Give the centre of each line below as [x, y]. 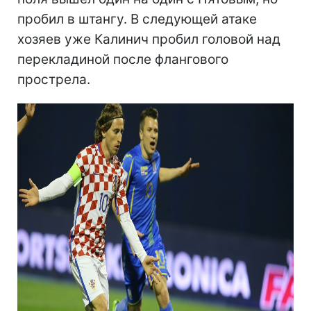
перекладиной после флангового [123, 59]
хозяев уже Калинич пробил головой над [149, 39]
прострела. [54, 79]
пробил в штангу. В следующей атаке [137, 19]
